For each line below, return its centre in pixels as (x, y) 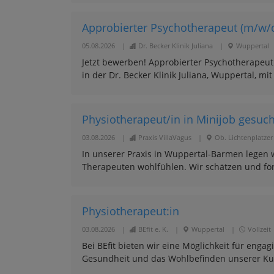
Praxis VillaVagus (165, 137)
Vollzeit (259, 229)
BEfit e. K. (153, 229)
